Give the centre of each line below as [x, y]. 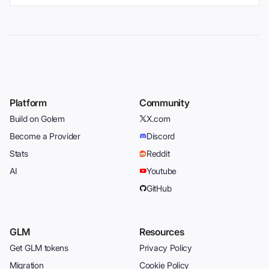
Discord [161, 136]
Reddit [158, 154]
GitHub [159, 189]
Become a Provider [45, 136]
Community [165, 103]
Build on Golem [37, 119]
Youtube [162, 171]
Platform [28, 103]
